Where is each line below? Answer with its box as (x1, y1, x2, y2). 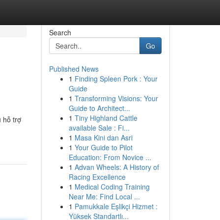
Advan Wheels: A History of (74, 162, 159, 172)
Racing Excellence (68, 172, 126, 182)
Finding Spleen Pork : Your (74, 74, 158, 83)
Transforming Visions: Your (74, 93, 158, 103)
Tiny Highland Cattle (74, 113, 137, 123)
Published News (49, 64, 99, 74)
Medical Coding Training (74, 182, 150, 192)
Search (49, 27, 71, 37)
